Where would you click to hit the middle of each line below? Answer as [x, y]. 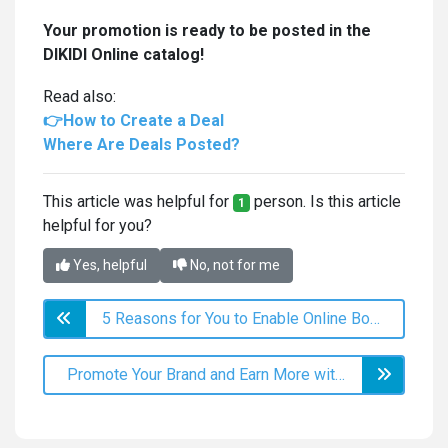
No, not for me [233, 265]
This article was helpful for [138, 202]
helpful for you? [97, 226]
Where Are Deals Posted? [141, 145]
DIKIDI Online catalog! [123, 55]
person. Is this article [325, 202]
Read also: [79, 97]
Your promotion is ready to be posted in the [207, 31]
